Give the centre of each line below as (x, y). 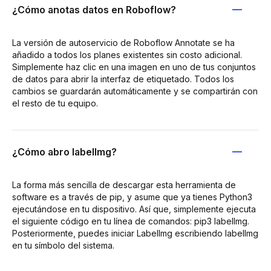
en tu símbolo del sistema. (63, 245)
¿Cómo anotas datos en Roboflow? (94, 9)
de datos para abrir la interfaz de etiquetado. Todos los (123, 79)
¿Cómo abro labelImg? (64, 152)
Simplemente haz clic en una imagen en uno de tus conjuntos (134, 67)
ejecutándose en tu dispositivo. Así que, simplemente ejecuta (134, 209)
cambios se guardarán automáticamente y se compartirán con (135, 91)
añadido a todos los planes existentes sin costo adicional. (127, 54)
